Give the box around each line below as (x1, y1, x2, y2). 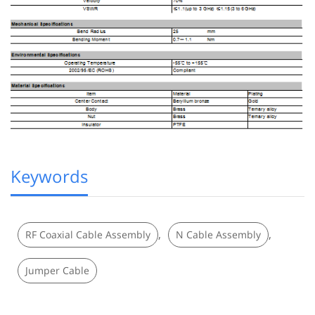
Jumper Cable (25, 264, 89, 278)
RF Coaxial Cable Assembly (25, 228, 150, 242)
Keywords (11, 165, 88, 188)
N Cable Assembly (176, 228, 261, 242)
